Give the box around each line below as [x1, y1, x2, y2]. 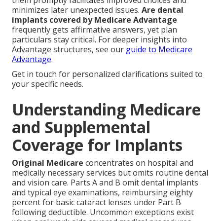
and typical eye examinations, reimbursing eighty [12, 187, 193, 198]
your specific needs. [12, 78, 83, 90]
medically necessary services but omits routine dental [12, 167, 208, 179]
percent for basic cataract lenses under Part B [12, 197, 181, 208]
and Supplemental [12, 116, 150, 138]
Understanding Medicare [12, 99, 201, 120]
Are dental [142, 4, 184, 16]
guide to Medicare [126, 44, 192, 55]
